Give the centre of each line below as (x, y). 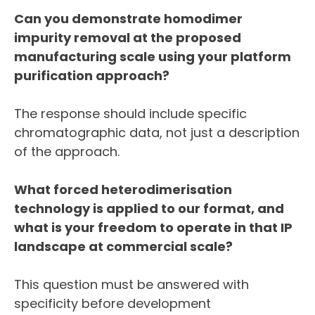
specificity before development (112, 304)
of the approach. (67, 152)
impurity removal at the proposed (128, 38)
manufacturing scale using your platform (153, 57)
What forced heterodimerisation (123, 190)
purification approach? (92, 76)
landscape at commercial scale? (123, 247)
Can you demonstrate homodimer (128, 19)
